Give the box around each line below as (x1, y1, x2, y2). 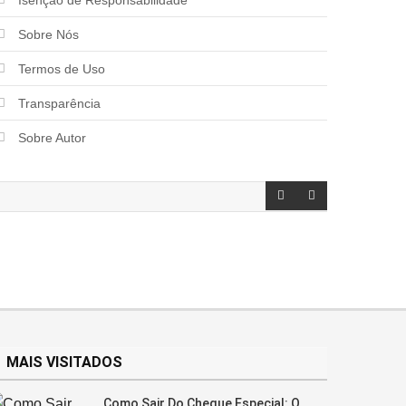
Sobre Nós (18, 26, 80, 42)
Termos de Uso (18, 61, 106, 76)
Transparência (18, 95, 101, 111)
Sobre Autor (18, 130, 87, 145)
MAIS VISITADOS (5, 353, 122, 371)
